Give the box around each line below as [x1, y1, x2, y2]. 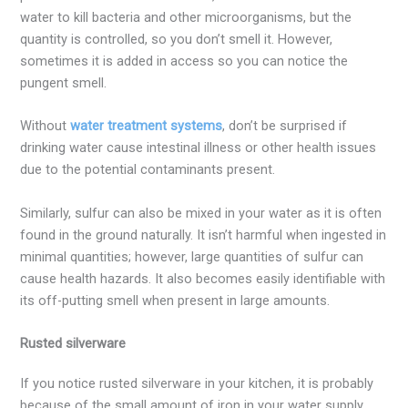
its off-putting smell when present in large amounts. [20, 291, 334, 309]
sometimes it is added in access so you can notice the [20, 52, 349, 69]
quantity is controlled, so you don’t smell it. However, [20, 30, 333, 47]
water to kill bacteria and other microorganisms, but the [20, 8, 352, 25]
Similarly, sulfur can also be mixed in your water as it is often [20, 204, 382, 221]
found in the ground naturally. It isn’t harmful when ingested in [20, 226, 387, 243]
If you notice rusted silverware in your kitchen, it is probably [20, 374, 374, 392]
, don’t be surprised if [222, 117, 348, 135]
